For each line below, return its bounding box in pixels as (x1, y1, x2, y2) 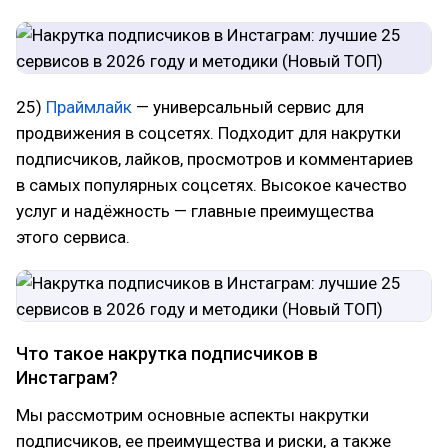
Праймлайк (46, 97, 132, 117)
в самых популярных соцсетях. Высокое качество (16, 175, 407, 195)
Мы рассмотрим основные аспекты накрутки (16, 405, 369, 425)
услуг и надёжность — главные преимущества (16, 201, 374, 221)
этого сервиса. (16, 227, 130, 247)
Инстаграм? (16, 367, 118, 388)
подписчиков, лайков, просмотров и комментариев (16, 149, 413, 169)
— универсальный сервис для (132, 97, 364, 117)
